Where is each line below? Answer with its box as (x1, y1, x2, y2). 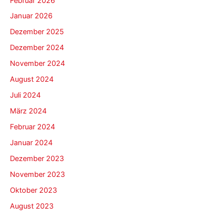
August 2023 (10, 201, 54, 211)
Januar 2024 (10, 138, 53, 147)
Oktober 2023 (10, 185, 57, 195)
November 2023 (10, 169, 65, 179)
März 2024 (10, 107, 47, 116)
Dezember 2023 (10, 154, 64, 163)
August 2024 (10, 75, 54, 84)
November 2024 (10, 59, 65, 68)
